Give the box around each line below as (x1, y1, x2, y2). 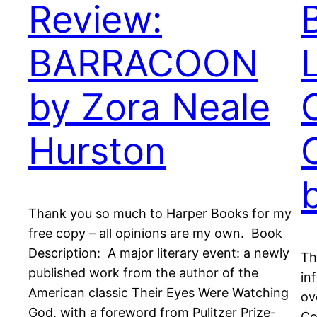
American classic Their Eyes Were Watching (28, 285, 289, 301)
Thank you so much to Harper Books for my (28, 206, 292, 221)
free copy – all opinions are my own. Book (28, 226, 282, 241)
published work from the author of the (28, 265, 258, 281)
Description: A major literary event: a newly (28, 246, 289, 261)
